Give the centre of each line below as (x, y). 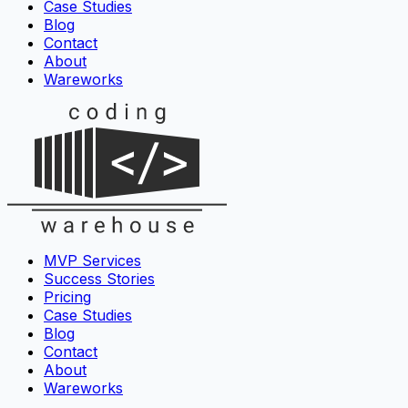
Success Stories (99, 279)
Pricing (67, 297)
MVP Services (92, 261)
